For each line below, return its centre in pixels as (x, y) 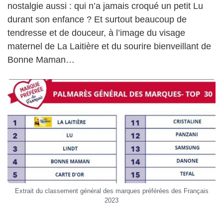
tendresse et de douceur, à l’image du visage (96, 33)
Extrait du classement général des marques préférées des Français (111, 191)
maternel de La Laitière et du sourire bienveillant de (109, 46)
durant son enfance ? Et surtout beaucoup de (97, 19)
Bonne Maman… (41, 59)
